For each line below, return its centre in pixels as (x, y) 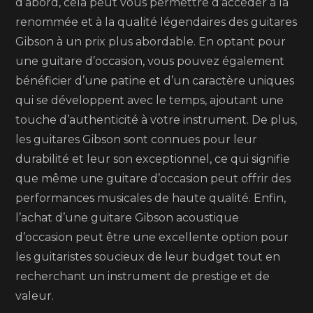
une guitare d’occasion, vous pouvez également (150, 61)
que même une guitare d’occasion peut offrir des (153, 179)
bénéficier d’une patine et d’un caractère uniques (155, 81)
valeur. (35, 296)
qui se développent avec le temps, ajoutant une (150, 100)
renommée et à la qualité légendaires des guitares (156, 22)
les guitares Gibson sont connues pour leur (137, 139)
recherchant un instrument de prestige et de (143, 276)
